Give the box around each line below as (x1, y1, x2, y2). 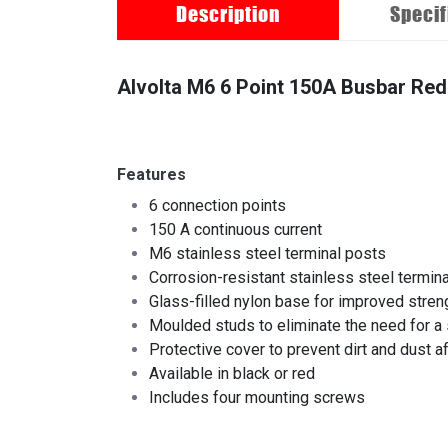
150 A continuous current (149, 220, 322, 240)
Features (117, 165, 186, 185)
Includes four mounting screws (149, 388, 365, 408)
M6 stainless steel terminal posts (149, 244, 386, 264)
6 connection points (149, 196, 286, 216)
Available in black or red (149, 364, 315, 384)
